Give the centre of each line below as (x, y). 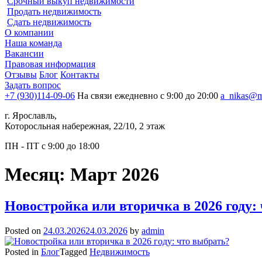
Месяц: (37, 175)
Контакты (80, 75)
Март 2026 (115, 175)
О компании (29, 32)
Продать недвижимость (54, 11)
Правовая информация (50, 64)
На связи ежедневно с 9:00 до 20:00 (148, 96)
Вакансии (24, 54)
